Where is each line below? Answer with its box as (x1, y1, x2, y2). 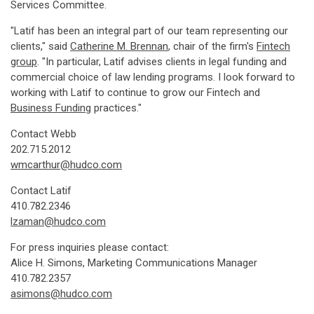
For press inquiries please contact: (11, 241, 169, 254)
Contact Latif (11, 184, 71, 197)
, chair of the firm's (168, 40, 257, 53)
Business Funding (11, 102, 91, 114)
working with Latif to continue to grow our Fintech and (11, 86, 260, 99)
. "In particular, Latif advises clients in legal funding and (37, 55, 287, 68)
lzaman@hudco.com (11, 215, 106, 228)
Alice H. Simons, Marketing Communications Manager (11, 257, 257, 269)
